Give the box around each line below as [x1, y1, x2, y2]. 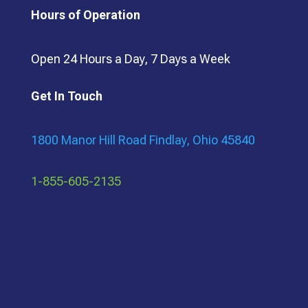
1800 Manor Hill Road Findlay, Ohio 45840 [30, 133, 255, 148]
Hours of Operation [30, 8, 140, 23]
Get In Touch [30, 89, 102, 104]
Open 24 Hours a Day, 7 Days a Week [30, 52, 230, 67]
